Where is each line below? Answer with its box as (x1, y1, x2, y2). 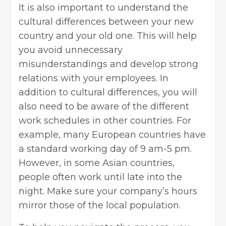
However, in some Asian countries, (19, 157, 175, 168)
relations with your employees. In (19, 72, 168, 84)
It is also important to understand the (19, 2, 188, 13)
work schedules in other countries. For (19, 115, 191, 126)
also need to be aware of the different (19, 100, 189, 112)
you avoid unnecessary (19, 44, 123, 55)
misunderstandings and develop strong (19, 58, 198, 70)
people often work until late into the (19, 171, 182, 183)
